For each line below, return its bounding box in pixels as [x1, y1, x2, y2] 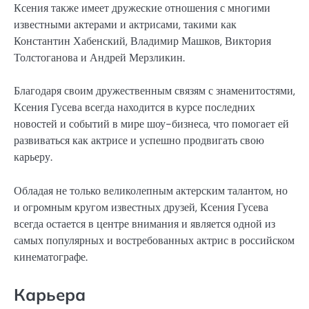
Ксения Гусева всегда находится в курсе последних [14, 100, 255, 115]
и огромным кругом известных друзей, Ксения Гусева [14, 199, 268, 215]
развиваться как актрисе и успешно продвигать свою [14, 133, 264, 148]
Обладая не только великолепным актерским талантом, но [14, 183, 288, 198]
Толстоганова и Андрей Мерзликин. [14, 50, 185, 66]
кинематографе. [14, 249, 88, 264]
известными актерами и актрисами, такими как [14, 17, 237, 32]
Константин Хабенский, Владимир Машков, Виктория [14, 34, 271, 49]
